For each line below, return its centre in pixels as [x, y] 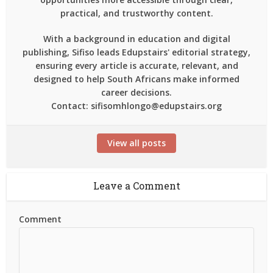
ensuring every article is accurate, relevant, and [136, 65]
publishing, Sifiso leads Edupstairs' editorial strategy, [136, 52]
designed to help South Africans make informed [136, 79]
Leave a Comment [136, 185]
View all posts [136, 143]
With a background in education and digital [136, 38]
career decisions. [136, 92]
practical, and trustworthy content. [136, 13]
